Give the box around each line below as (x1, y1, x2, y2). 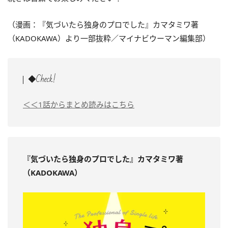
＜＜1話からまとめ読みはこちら (23, 99, 134, 109)
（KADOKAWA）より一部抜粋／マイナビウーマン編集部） (8, 33, 210, 43)
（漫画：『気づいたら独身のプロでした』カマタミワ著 (8, 19, 198, 30)
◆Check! (28, 71, 55, 87)
